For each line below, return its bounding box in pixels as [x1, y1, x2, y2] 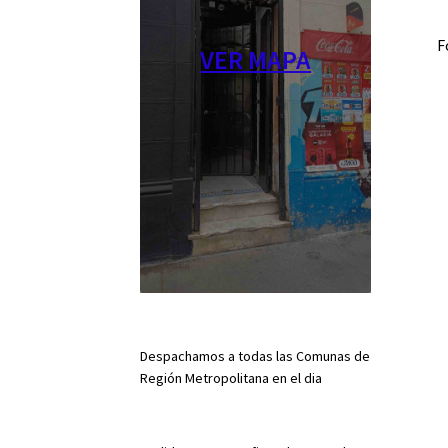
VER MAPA [200, 42, 312, 76]
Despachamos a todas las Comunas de [140, 347, 371, 366]
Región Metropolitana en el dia [140, 369, 323, 388]
